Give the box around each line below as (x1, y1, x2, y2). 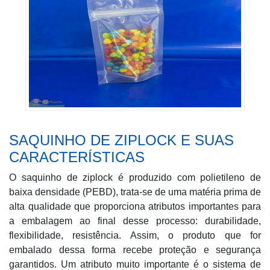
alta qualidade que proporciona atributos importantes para (9, 201, 261, 212)
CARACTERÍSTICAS (9, 149, 145, 165)
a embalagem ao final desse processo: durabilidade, (9, 216, 261, 226)
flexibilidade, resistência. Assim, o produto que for (9, 230, 261, 240)
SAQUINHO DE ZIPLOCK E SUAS (9, 132, 234, 148)
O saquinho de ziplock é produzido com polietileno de (9, 172, 261, 183)
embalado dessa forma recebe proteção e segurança (9, 245, 261, 255)
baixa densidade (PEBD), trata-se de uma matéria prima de (9, 187, 261, 197)
